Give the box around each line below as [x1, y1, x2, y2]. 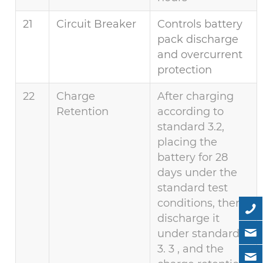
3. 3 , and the [157, 242, 224, 256]
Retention [56, 105, 109, 119]
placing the [157, 136, 218, 149]
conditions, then [157, 197, 243, 210]
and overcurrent [157, 48, 243, 62]
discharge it [157, 212, 220, 225]
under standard [157, 227, 240, 241]
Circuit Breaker [56, 18, 137, 31]
